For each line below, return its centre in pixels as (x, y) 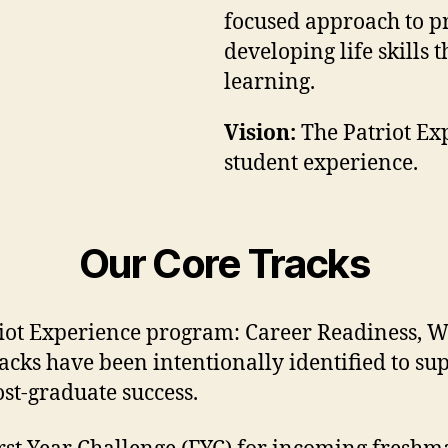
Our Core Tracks (224, 263)
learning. (269, 82)
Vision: (260, 133)
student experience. (321, 163)
